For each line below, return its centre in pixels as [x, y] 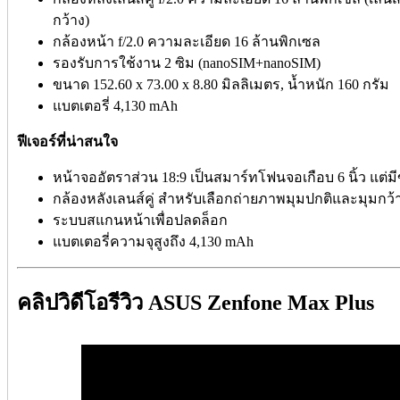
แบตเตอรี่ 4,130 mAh [115, 105]
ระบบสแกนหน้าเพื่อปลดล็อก [140, 220]
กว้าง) [71, 20]
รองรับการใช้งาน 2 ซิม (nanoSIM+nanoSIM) [187, 62]
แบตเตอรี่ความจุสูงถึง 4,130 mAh [153, 241]
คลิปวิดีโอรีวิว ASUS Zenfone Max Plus [198, 302]
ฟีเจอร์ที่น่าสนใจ [67, 141]
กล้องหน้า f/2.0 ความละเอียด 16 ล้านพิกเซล [187, 41]
